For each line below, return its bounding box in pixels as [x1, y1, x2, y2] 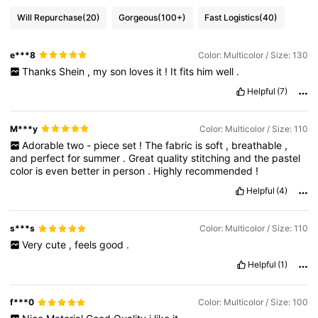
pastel [272, 152, 301, 165]
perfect [31, 152, 68, 165]
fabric [165, 139, 195, 152]
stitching [191, 152, 234, 165]
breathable [231, 139, 285, 152]
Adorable [21, 139, 67, 152]
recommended [185, 165, 256, 177]
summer [83, 152, 124, 165]
